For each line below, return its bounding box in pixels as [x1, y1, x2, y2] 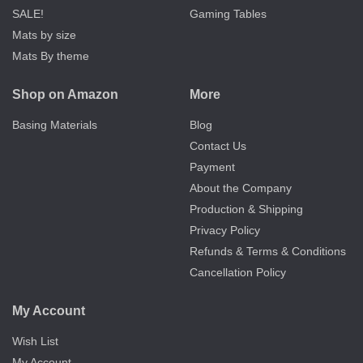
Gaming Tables [190, 7, 267, 21]
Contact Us [190, 139, 246, 153]
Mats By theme [12, 49, 89, 63]
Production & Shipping [190, 203, 303, 216]
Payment [190, 160, 235, 174]
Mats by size [12, 28, 76, 42]
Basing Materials [12, 118, 97, 132]
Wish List [12, 335, 58, 348]
